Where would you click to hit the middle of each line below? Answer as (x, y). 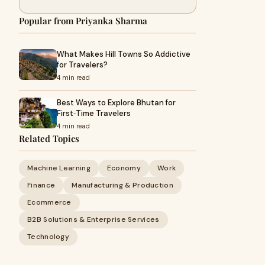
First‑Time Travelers (94, 113)
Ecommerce (49, 202)
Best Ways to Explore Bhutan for (116, 103)
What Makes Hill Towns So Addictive (124, 54)
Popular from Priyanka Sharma (83, 21)
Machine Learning (59, 168)
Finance (41, 185)
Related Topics (49, 138)
